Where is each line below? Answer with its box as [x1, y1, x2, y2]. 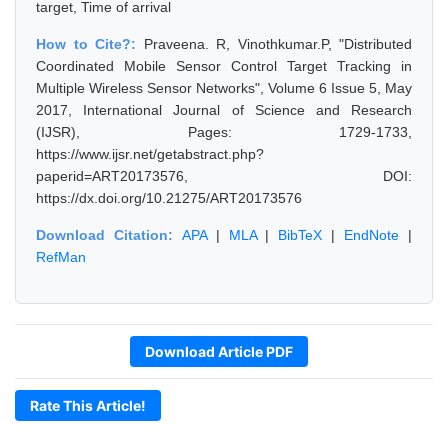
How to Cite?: [36, 36, 144, 52]
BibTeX [278, 227, 323, 243]
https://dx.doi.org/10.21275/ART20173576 [36, 190, 302, 206]
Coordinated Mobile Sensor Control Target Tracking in [36, 58, 412, 74]
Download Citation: [36, 227, 182, 243]
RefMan [36, 249, 86, 265]
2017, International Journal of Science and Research [36, 102, 412, 118]
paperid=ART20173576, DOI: [36, 168, 412, 184]
